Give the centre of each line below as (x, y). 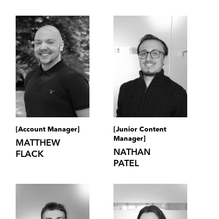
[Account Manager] (47, 130)
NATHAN (132, 153)
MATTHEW (38, 143)
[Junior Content (140, 130)
